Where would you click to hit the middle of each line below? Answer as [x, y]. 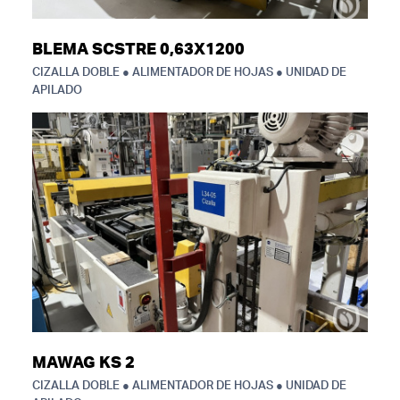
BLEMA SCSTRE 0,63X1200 [138, 50]
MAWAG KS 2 [83, 363]
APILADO [57, 91]
